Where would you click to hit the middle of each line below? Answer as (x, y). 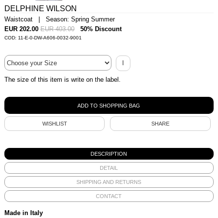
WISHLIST (54, 123)
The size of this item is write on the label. (62, 79)
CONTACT (109, 196)
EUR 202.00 (21, 29)
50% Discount (101, 29)
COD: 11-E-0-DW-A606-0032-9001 (43, 38)
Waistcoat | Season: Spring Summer (59, 19)
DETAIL (109, 168)
